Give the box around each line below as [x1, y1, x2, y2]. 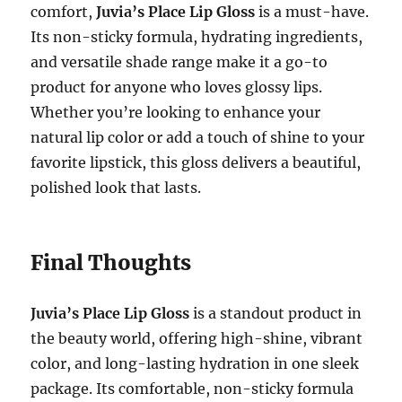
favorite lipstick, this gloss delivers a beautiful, [31, 153, 362, 171]
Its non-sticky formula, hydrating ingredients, [31, 28, 363, 46]
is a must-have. [255, 3, 370, 21]
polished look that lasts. [31, 179, 202, 197]
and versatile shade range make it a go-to [31, 53, 328, 71]
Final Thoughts [31, 249, 192, 275]
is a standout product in [189, 304, 363, 322]
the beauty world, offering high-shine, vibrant [31, 329, 363, 347]
